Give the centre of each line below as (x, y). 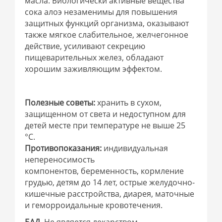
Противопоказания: (63, 148)
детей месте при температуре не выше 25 (105, 126)
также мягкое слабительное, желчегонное (107, 35)
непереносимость (60, 160)
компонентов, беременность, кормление (105, 171)
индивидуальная (135, 148)
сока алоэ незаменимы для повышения (101, 12)
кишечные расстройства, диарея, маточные (110, 194)
